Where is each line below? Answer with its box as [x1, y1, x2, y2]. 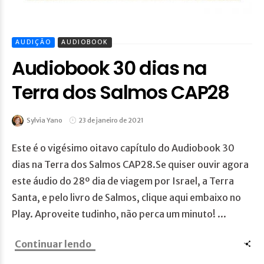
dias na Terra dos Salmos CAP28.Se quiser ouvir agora [12, 159, 249, 171]
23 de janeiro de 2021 [78, 116, 144, 125]
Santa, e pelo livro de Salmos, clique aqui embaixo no [12, 192, 241, 204]
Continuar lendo [15, 238, 91, 250]
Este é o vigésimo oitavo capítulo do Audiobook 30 [12, 142, 235, 154]
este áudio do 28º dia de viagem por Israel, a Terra [12, 175, 234, 187]
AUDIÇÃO [15, 38, 51, 47]
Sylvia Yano [27, 116, 62, 125]
